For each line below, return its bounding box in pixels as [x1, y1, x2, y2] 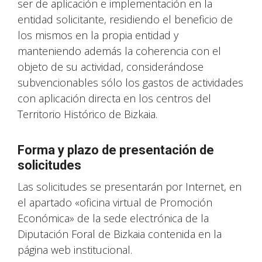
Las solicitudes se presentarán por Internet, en [18, 180, 242, 194]
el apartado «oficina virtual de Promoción [18, 195, 212, 209]
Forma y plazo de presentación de [18, 143, 214, 157]
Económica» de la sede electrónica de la [18, 211, 209, 225]
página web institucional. [18, 243, 132, 257]
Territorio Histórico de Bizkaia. [18, 107, 157, 121]
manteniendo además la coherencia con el [18, 44, 221, 58]
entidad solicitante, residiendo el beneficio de [18, 12, 233, 26]
